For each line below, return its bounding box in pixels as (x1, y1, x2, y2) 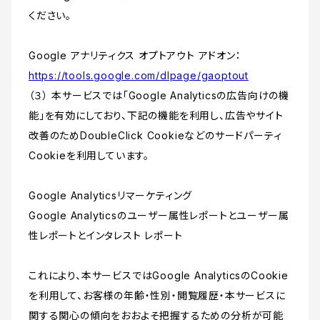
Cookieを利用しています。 (29, 149, 149, 162)
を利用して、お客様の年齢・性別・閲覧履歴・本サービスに (29, 289, 286, 302)
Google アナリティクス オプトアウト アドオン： (29, 49, 241, 62)
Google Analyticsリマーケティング (29, 189, 193, 202)
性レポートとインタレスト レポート (29, 229, 183, 242)
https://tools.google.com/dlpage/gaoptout (29, 69, 249, 82)
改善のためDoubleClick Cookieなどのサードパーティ (29, 129, 282, 142)
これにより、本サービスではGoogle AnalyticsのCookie (29, 269, 289, 282)
